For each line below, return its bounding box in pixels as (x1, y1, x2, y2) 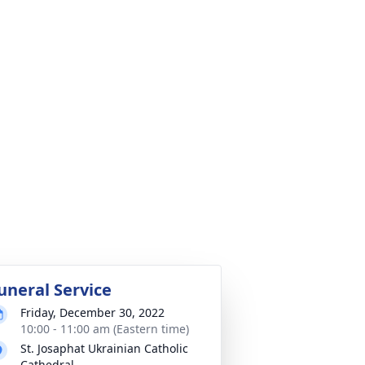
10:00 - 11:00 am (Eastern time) (20, 321, 189, 336)
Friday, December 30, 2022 (20, 305, 165, 320)
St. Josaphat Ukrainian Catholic (20, 341, 188, 356)
